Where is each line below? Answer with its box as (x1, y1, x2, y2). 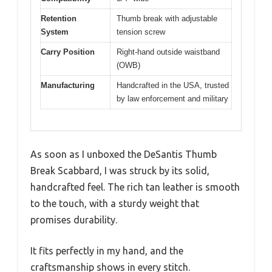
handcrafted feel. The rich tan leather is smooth (30, 181, 240, 192)
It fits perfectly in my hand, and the (30, 245, 183, 256)
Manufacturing (41, 81, 95, 90)
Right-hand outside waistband (117, 47, 220, 56)
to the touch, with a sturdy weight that (30, 197, 199, 209)
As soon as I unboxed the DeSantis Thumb (30, 148, 217, 160)
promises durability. (30, 214, 117, 225)
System (41, 27, 69, 36)
